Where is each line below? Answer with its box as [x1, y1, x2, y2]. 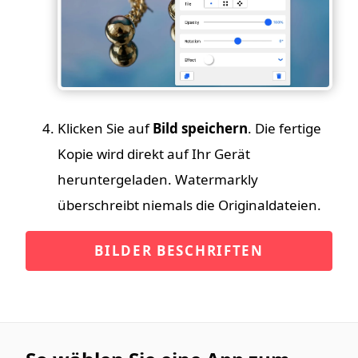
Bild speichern [153, 118, 248, 137]
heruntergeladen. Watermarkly [58, 169, 258, 189]
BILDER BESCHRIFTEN [94, 241, 264, 260]
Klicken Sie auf [58, 118, 153, 137]
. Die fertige [248, 118, 321, 137]
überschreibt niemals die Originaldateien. [58, 195, 321, 214]
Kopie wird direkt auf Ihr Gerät [58, 144, 250, 163]
